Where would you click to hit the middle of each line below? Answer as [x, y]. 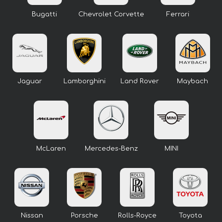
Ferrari [178, 14]
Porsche [84, 216]
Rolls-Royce [137, 216]
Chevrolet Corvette [111, 14]
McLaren [51, 148]
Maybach [193, 82]
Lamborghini [84, 82]
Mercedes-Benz [111, 148]
